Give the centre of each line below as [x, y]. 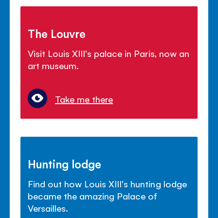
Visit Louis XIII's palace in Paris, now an [109, 53]
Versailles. [48, 208]
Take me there [84, 99]
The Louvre [57, 33]
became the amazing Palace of [93, 196]
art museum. [54, 65]
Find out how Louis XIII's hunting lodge [107, 184]
